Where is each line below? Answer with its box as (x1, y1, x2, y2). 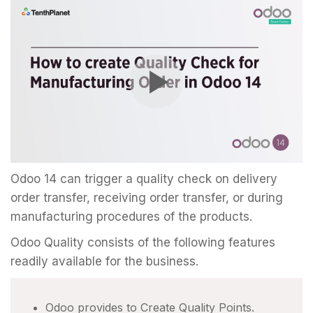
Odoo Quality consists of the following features (10, 235, 275, 250)
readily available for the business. (10, 254, 198, 269)
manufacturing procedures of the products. (10, 210, 252, 224)
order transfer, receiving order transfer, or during (10, 191, 283, 205)
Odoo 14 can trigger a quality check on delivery (10, 172, 277, 187)
